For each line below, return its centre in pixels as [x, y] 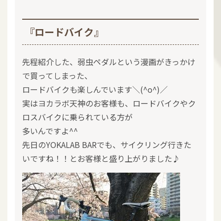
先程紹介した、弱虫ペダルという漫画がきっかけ [109, 62]
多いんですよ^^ [50, 131]
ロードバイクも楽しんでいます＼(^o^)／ [95, 89]
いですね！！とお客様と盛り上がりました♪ [101, 158]
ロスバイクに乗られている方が [77, 117]
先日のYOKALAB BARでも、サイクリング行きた [107, 145]
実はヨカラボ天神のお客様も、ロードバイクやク [109, 103]
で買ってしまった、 [57, 75]
